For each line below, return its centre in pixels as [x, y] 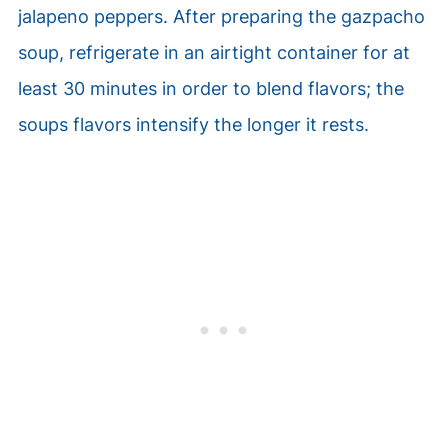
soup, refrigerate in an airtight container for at [213, 52]
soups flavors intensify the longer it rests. [193, 124]
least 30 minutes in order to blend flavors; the [210, 88]
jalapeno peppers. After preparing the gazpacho [221, 16]
